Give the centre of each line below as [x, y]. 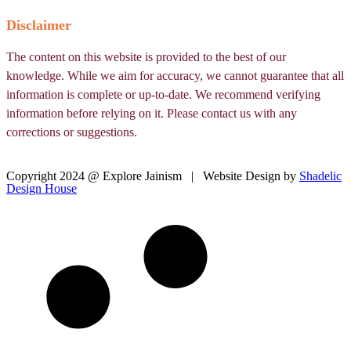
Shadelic [320, 176]
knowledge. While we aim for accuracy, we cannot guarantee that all [175, 76]
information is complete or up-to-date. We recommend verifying [163, 95]
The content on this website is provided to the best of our [146, 57]
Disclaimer [39, 25]
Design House [42, 189]
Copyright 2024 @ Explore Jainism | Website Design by [153, 176]
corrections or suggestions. [72, 132]
